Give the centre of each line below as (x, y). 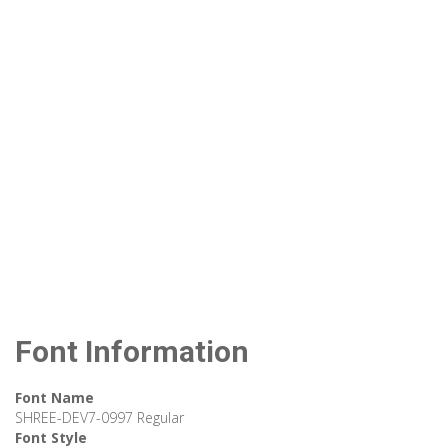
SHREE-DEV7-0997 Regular (99, 418)
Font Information (132, 352)
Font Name (54, 398)
